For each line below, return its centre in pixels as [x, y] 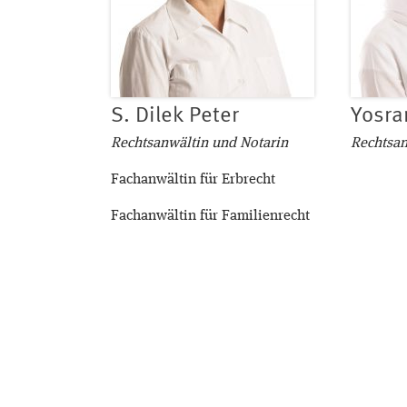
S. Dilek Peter [175, 115]
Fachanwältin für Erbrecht [193, 180]
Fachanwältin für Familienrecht [210, 216]
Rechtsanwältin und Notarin [199, 144]
